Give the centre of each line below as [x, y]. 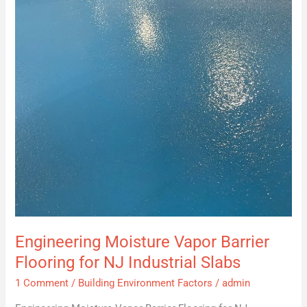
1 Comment [42, 283]
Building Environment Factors [146, 283]
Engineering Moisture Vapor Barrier [143, 242]
